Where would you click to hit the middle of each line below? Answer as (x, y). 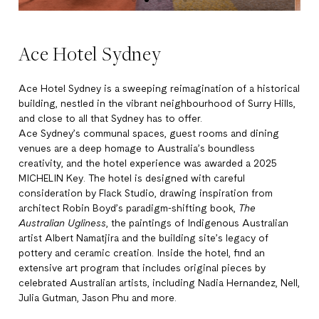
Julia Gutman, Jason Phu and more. (98, 298)
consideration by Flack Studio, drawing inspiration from (146, 193)
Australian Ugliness (62, 223)
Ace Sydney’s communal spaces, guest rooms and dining (149, 134)
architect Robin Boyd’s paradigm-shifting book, (129, 208)
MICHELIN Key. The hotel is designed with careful (132, 178)
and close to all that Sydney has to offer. (112, 119)
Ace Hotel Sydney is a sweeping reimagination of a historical (159, 89)
